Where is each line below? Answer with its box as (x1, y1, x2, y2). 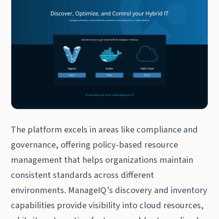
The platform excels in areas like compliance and (11, 123, 198, 136)
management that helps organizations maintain (11, 153, 194, 166)
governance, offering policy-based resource (11, 138, 178, 151)
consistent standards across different (11, 168, 154, 181)
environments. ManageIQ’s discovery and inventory (11, 183, 208, 197)
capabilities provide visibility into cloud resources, (11, 198, 204, 212)
